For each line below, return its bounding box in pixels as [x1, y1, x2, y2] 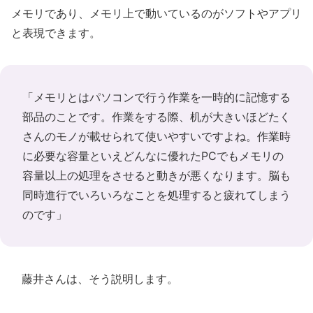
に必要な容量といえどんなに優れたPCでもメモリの [22, 149, 284, 163]
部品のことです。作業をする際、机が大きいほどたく [22, 110, 291, 124]
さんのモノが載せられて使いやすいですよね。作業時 [22, 129, 291, 143]
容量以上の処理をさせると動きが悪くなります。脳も [22, 168, 291, 182]
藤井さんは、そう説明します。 [11, 272, 178, 286]
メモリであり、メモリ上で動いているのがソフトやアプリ [11, 6, 302, 20]
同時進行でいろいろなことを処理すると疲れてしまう [22, 188, 291, 202]
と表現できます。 [11, 26, 101, 40]
